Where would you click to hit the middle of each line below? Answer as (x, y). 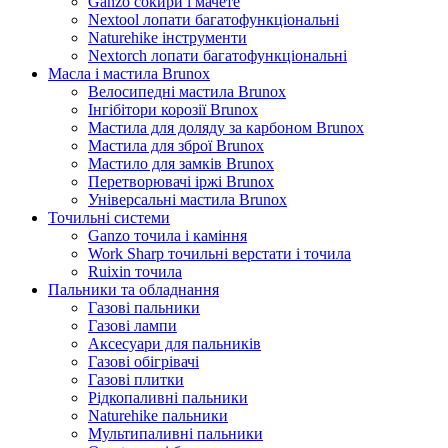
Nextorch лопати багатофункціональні (217, 55)
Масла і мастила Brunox (129, 73)
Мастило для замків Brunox (181, 163)
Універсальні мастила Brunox (187, 199)
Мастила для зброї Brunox (176, 145)
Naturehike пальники (158, 415)
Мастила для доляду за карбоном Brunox (226, 127)
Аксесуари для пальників (174, 343)
